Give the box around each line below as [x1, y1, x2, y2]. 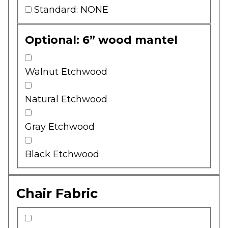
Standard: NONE [34, 4, 108, 16]
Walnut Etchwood [25, 66, 107, 78]
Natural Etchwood [25, 94, 107, 105]
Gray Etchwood [25, 121, 95, 133]
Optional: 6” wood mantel [25, 33, 178, 46]
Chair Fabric [16, 185, 98, 201]
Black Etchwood [25, 149, 99, 160]
